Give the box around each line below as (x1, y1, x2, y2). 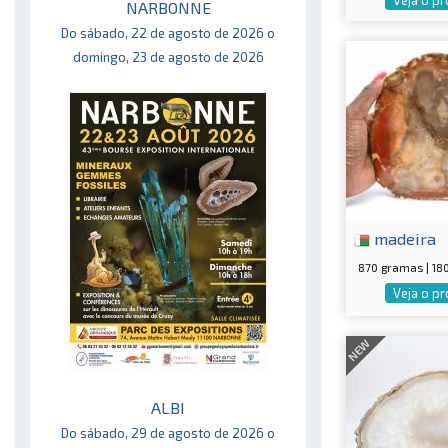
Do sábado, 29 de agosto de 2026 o (61, 425, 275, 441)
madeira (370, 228, 436, 249)
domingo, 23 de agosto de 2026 (72, 49, 264, 65)
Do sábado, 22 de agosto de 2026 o (61, 25, 275, 41)
